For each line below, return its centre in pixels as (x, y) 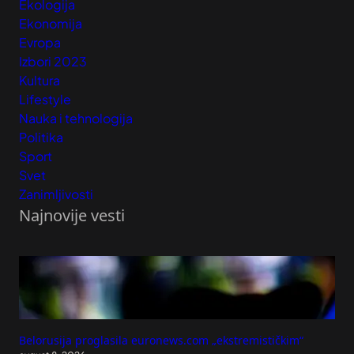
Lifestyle (45, 99)
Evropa (40, 42)
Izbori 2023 (53, 61)
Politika (41, 137)
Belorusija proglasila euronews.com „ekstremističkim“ (161, 340)
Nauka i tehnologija (76, 118)
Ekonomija (51, 23)
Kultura (40, 80)
